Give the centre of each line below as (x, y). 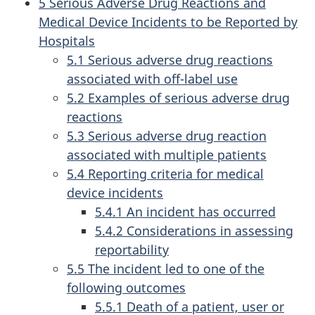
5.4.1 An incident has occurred (185, 212)
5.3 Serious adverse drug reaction (167, 136)
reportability (132, 250)
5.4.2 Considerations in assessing (194, 231)
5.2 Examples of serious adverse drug (178, 98)
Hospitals (67, 41)
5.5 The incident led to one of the (166, 269)
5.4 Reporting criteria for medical (165, 174)
